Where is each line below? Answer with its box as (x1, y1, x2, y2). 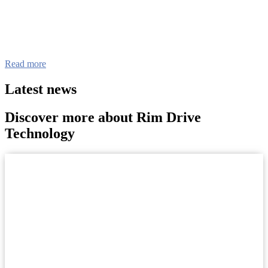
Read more (5, 58, 46, 69)
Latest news (5, 81, 77, 97)
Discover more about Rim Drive (5, 109, 201, 125)
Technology (5, 125, 75, 141)
